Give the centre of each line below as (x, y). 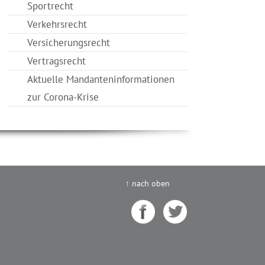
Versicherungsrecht (69, 43)
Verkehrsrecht (57, 24)
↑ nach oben (148, 183)
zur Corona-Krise (63, 97)
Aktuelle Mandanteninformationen (101, 79)
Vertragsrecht (56, 61)
